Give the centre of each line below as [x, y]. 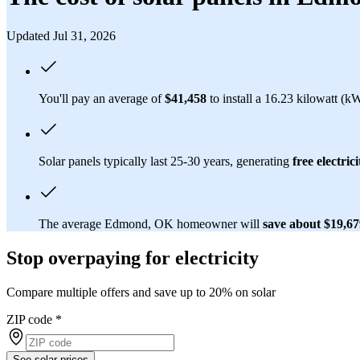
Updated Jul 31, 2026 [61, 35]
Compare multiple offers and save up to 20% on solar [141, 292]
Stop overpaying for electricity [133, 258]
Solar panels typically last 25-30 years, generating [166, 161]
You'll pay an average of [102, 98]
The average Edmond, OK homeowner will [151, 223]
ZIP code [29, 319]
